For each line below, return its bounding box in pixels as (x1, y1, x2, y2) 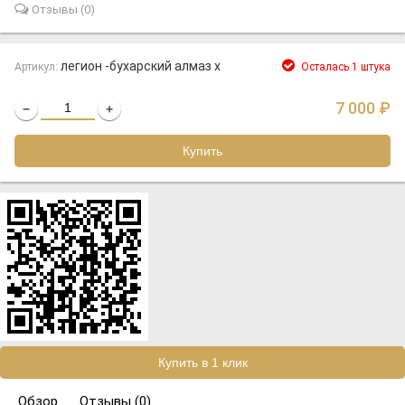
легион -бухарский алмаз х (61, 59, 221, 73)
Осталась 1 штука (298, 61, 391, 73)
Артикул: (14, 61, 61, 73)
